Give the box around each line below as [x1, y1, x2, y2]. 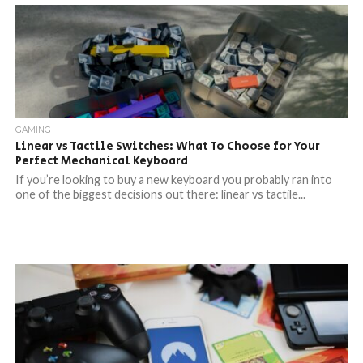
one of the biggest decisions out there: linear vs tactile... [15, 187, 305, 201]
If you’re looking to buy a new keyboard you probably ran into [15, 173, 332, 186]
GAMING [15, 125, 51, 135]
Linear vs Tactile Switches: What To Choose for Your [15, 138, 320, 155]
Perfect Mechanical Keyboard [15, 152, 188, 169]
